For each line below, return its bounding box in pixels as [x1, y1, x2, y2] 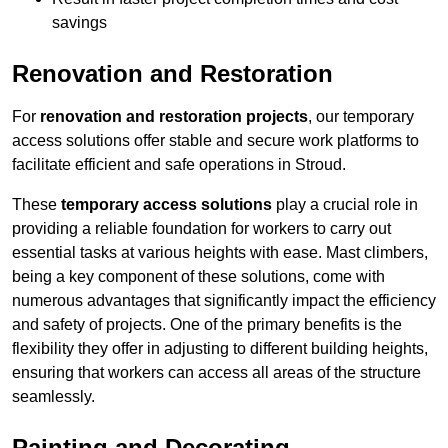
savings [52, 14, 107, 32]
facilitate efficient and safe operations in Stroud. [12, 156, 346, 174]
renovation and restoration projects [40, 108, 308, 126]
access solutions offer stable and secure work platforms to [12, 132, 419, 150]
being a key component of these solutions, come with [12, 268, 385, 286]
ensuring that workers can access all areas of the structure [12, 364, 421, 382]
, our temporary [308, 108, 414, 126]
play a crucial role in [272, 196, 418, 214]
